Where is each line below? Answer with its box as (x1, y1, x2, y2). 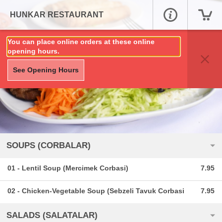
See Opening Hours (13, 66, 79, 74)
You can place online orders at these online (7, 38, 155, 46)
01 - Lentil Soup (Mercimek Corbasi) (7, 164, 128, 172)
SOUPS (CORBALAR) (6, 141, 91, 151)
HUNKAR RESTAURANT (10, 10, 104, 19)
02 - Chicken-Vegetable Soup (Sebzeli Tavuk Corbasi (7, 186, 184, 195)
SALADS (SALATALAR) (6, 211, 98, 221)
